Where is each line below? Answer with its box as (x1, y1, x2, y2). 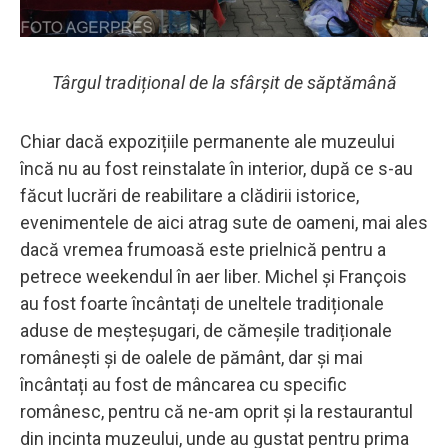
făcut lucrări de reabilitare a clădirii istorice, (20, 184, 359, 206)
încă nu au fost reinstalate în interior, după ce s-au (20, 157, 413, 179)
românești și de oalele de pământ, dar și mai (20, 346, 363, 368)
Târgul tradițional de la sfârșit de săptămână (51, 71, 397, 93)
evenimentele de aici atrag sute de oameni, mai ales (20, 211, 428, 233)
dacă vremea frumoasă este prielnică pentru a (20, 238, 386, 260)
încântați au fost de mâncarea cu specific (20, 373, 347, 395)
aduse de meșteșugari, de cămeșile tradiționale (20, 319, 392, 341)
